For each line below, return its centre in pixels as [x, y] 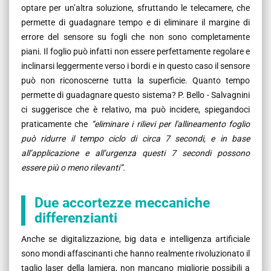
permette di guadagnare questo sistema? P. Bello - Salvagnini [135, 95]
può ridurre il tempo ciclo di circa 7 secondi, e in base [135, 138]
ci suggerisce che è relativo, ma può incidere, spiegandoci [135, 109]
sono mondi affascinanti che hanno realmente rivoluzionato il [135, 253]
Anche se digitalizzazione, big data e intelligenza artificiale [135, 239]
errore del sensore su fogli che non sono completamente [135, 37]
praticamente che [56, 124]
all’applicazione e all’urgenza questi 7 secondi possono [135, 153]
